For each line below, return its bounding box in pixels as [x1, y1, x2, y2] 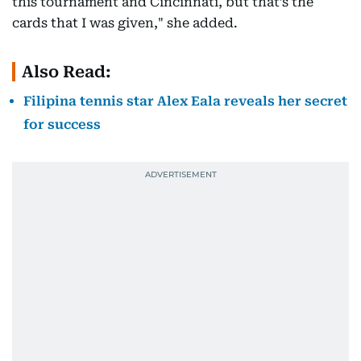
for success [23, 117, 101, 132]
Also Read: [22, 62, 111, 81]
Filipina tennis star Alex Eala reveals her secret [23, 93, 347, 109]
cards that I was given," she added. [12, 15, 238, 31]
